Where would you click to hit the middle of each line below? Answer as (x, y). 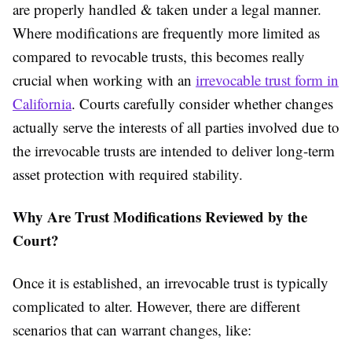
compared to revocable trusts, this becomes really (159, 57)
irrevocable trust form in (267, 80)
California (42, 104)
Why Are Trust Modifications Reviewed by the (160, 217)
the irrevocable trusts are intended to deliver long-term (174, 151)
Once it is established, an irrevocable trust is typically (170, 283)
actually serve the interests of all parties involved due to (176, 127)
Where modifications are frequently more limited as (166, 33)
